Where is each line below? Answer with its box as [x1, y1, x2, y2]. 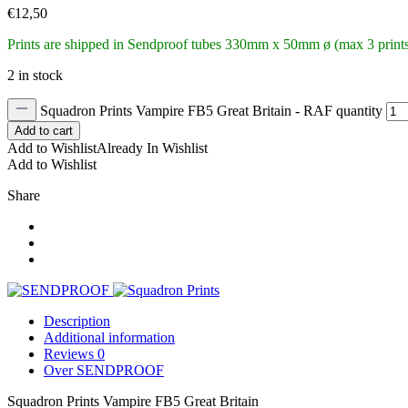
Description [44, 312, 110, 329]
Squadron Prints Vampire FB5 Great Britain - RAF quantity [40, 102, 382, 118]
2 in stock [7, 66, 63, 83]
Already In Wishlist [97, 139, 208, 156]
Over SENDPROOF [44, 362, 164, 378]
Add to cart [15, 123, 73, 138]
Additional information [44, 329, 175, 345]
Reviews [44, 345, 97, 362]
